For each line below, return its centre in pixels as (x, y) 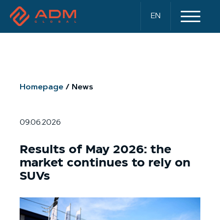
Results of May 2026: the (96, 150)
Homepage (41, 87)
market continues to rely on (105, 163)
